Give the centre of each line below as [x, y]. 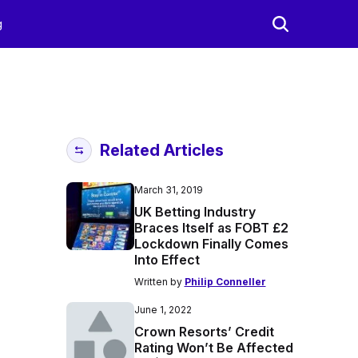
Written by [159, 282]
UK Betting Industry [195, 212]
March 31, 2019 [168, 190]
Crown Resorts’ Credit [204, 332]
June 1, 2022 [163, 310]
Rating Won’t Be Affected [213, 348]
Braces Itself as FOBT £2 [211, 228]
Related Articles [161, 150]
